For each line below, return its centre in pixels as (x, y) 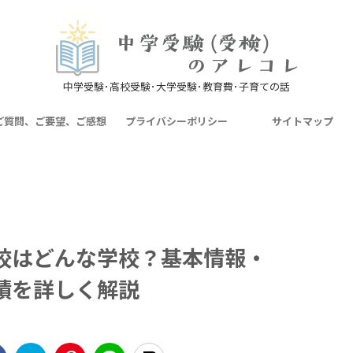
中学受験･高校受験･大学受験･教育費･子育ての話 (176, 86)
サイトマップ (302, 121)
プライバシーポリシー (176, 121)
